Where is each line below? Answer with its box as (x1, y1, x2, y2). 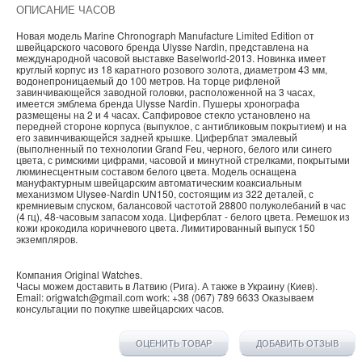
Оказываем (262, 290, 314, 305)
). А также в (194, 279, 247, 293)
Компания (16, 267, 65, 282)
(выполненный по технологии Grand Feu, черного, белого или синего (16, 141, 332, 156)
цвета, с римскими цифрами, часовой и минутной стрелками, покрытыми (16, 153, 350, 167)
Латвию (133, 279, 167, 293)
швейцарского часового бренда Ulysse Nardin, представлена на (16, 40, 309, 54)
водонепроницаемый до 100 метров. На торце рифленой (16, 74, 280, 88)
